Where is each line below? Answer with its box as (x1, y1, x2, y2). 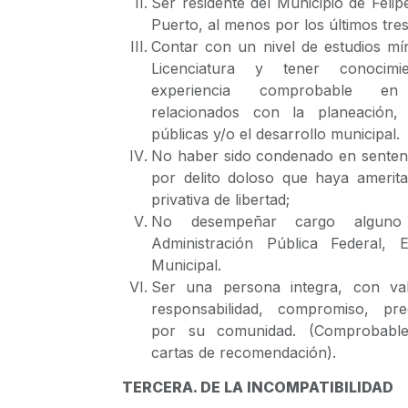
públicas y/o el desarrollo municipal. (151, 125, 400, 143)
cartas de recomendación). (151, 343, 336, 362)
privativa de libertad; (151, 190, 290, 209)
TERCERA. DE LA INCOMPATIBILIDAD (122, 378, 393, 396)
